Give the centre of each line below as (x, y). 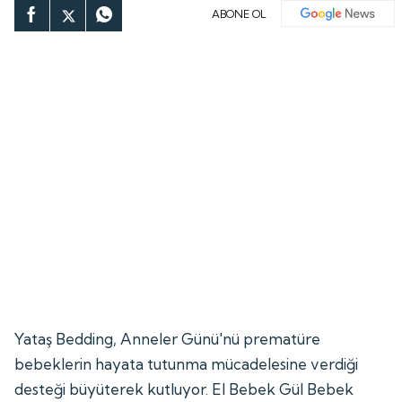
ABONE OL (240, 13)
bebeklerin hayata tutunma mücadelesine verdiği (187, 363)
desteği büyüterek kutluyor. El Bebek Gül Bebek (184, 389)
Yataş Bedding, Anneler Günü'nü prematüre (168, 338)
